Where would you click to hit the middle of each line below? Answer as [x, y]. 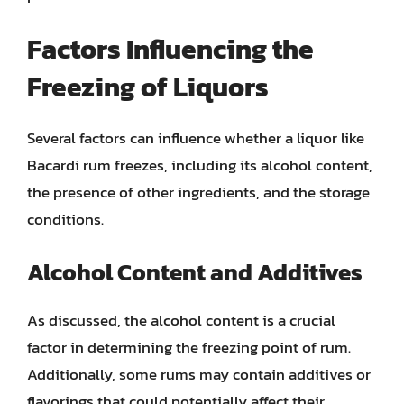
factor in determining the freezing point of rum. [189, 347]
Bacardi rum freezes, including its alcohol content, [200, 165]
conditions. [65, 219]
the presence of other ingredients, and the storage [198, 192]
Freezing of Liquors [148, 87]
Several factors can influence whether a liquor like [196, 138]
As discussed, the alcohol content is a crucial [181, 320]
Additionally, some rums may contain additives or [199, 374]
